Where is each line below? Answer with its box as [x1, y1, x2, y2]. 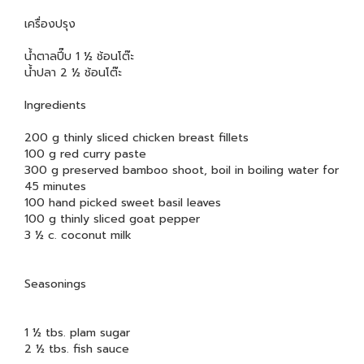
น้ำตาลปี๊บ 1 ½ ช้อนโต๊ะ [24, 48, 134, 66]
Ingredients [24, 97, 86, 115]
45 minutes [24, 178, 86, 196]
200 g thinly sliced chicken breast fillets [24, 129, 249, 147]
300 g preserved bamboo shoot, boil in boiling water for [24, 162, 339, 180]
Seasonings [24, 275, 86, 293]
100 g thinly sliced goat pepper [24, 210, 200, 228]
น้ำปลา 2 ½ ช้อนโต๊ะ [24, 64, 122, 82]
